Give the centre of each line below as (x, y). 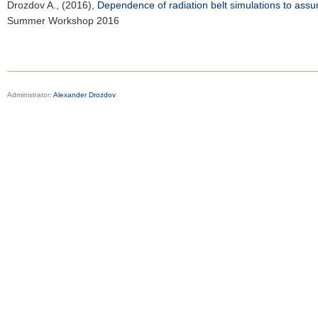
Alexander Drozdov (84, 95)
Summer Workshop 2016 (63, 21)
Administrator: (30, 95)
